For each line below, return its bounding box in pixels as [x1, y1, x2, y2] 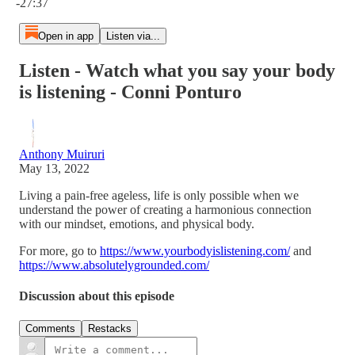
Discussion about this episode [19, 289, 174, 303]
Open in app [37, 30, 94, 42]
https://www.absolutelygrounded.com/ [19, 258, 209, 272]
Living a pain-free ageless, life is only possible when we [19, 188, 299, 202]
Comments [25, 323, 75, 335]
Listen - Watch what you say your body [19, 59, 335, 81]
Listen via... [105, 30, 160, 42]
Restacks [88, 323, 132, 335]
